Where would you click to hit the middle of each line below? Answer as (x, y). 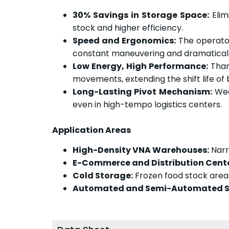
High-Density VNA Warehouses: (141, 150)
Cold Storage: (103, 175)
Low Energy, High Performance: (140, 66)
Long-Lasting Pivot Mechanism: (142, 91)
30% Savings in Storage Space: (141, 15)
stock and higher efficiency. (128, 28)
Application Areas (91, 130)
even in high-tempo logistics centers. (147, 104)
